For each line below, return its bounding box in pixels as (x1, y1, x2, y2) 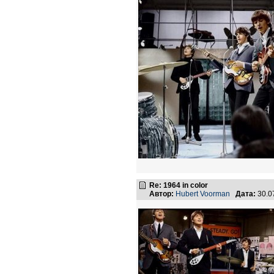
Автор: (149, 190, 174, 198)
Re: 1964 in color (149, 181, 208, 190)
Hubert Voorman (176, 190, 230, 198)
